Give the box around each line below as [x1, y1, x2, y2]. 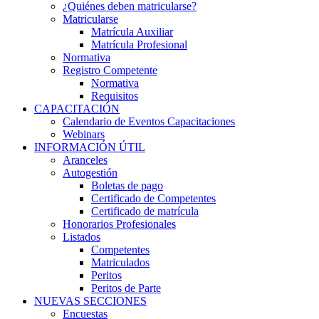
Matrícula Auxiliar [91, 26, 173, 38]
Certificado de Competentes [91, 192, 216, 204]
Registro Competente [63, 64, 157, 76]
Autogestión [63, 167, 117, 179]
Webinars [63, 128, 105, 140]
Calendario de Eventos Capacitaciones [63, 115, 235, 127]
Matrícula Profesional [91, 38, 187, 51]
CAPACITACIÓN [34, 103, 120, 115]
